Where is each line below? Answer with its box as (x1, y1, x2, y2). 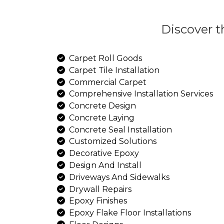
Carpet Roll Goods (86, 178, 177, 191)
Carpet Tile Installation (86, 193, 199, 206)
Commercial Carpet (86, 208, 183, 220)
